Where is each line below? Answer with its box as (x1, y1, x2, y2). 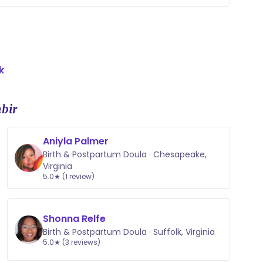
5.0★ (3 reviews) (43, 237, 100, 247)
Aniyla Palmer (43, 134, 109, 148)
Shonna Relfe (43, 212, 106, 225)
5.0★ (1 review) (43, 171, 95, 181)
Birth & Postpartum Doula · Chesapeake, (43, 149, 207, 160)
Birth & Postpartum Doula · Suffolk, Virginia (43, 226, 215, 238)
